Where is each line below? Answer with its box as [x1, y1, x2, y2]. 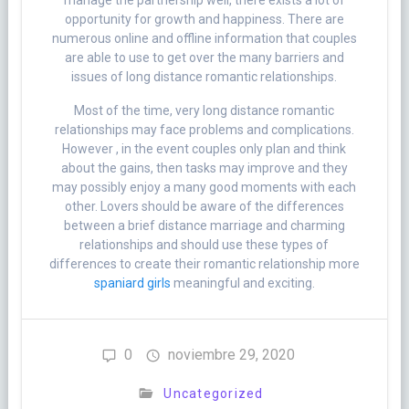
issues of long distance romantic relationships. [71, 69, 338, 85]
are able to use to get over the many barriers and [64, 50, 344, 66]
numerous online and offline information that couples [51, 31, 357, 47]
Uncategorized [163, 386, 264, 402]
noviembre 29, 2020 [167, 346, 295, 364]
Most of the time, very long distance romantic [74, 103, 335, 119]
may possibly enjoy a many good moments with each [52, 180, 357, 195]
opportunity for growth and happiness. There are [64, 12, 344, 27]
